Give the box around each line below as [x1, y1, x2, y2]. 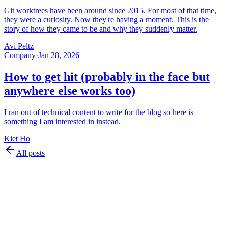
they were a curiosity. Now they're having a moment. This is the [4, 15, 209, 24]
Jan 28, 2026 [38, 51, 79, 60]
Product [4, 211, 29, 220]
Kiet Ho [4, 134, 30, 144]
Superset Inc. [28, 193, 72, 203]
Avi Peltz [4, 42, 34, 51]
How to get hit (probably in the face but [4, 70, 210, 84]
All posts [16, 149, 45, 158]
